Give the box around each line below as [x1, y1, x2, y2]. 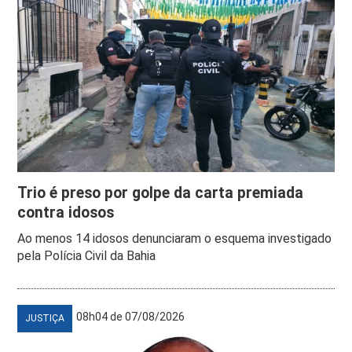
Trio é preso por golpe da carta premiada [17, 183, 304, 202]
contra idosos [17, 203, 115, 222]
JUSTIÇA [25, 312, 65, 324]
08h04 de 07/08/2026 [76, 310, 185, 323]
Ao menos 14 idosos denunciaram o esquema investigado [17, 230, 332, 246]
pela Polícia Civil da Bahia [17, 247, 156, 263]
